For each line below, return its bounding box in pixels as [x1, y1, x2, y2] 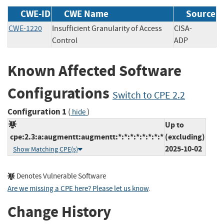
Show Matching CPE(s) [13, 144, 78, 153]
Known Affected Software [7, 60, 181, 81]
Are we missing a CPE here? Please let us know [7, 183, 148, 193]
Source [186, 7, 215, 20]
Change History [7, 201, 111, 222]
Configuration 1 [7, 105, 66, 117]
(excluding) [165, 131, 205, 142]
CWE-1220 [8, 23, 42, 34]
